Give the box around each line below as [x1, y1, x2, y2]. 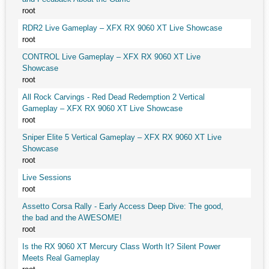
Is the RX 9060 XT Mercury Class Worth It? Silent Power [22, 242, 220, 251]
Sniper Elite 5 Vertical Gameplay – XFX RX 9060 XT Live [22, 133, 222, 142]
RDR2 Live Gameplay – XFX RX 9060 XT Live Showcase [22, 23, 222, 32]
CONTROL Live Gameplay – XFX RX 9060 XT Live [22, 52, 201, 61]
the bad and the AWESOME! [22, 213, 122, 222]
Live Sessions [22, 173, 71, 182]
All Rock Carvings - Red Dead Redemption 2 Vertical [22, 92, 205, 101]
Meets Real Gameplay [22, 253, 100, 262]
